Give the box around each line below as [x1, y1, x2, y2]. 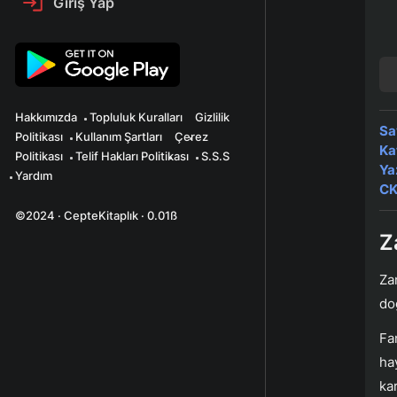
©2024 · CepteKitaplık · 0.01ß [15, 208, 177, 222]
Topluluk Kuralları [90, 110, 183, 124]
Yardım [15, 168, 52, 183]
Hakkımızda [15, 110, 77, 124]
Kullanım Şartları [75, 129, 162, 144]
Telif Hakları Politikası [75, 149, 189, 163]
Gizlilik [195, 110, 230, 124]
